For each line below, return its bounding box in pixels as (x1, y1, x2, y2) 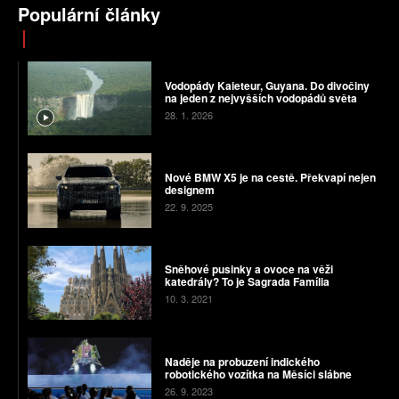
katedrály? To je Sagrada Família (164, 273, 330, 290)
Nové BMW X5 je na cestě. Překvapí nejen (164, 169, 376, 186)
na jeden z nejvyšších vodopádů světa (164, 89, 357, 106)
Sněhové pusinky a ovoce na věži (164, 261, 333, 278)
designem (164, 182, 215, 199)
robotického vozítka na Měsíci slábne (164, 365, 352, 382)
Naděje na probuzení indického (164, 353, 320, 370)
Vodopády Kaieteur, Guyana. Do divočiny (164, 77, 370, 94)
